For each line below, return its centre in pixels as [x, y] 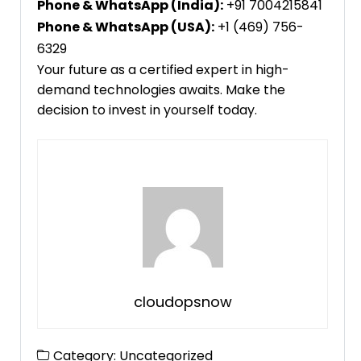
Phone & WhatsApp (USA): [126, 27]
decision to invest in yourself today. [147, 110]
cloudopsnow [183, 302]
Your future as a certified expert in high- [163, 70]
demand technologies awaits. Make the [161, 90]
